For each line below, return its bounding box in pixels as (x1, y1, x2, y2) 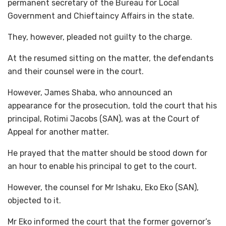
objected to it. (8, 195, 61, 205)
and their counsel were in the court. (8, 66, 144, 76)
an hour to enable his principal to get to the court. (8, 161, 197, 171)
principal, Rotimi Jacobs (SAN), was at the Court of (8, 114, 200, 124)
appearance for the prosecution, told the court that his (8, 100, 217, 110)
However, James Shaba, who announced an (8, 87, 173, 97)
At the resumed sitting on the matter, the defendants (8, 53, 213, 63)
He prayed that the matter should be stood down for (8, 148, 207, 158)
